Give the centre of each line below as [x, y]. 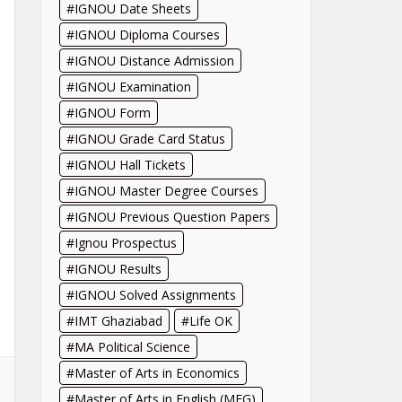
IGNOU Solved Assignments [155, 295]
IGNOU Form [113, 113]
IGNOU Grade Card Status [150, 139]
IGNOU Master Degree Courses [166, 191]
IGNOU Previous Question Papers [172, 217]
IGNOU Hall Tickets [130, 165]
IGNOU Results [118, 269]
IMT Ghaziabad [118, 321]
